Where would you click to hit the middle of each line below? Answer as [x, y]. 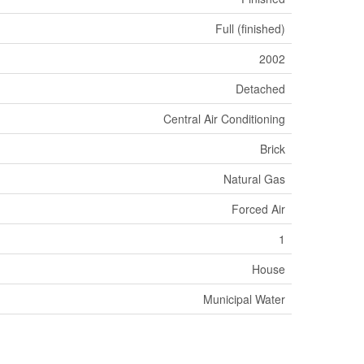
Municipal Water [244, 299]
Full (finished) [250, 28]
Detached [260, 88]
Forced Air [258, 208]
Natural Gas [254, 178]
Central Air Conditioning [224, 118]
